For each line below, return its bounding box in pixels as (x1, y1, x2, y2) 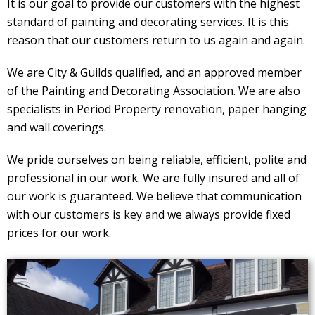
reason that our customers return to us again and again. (7, 32, 305, 48)
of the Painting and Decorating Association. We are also (7, 83, 300, 98)
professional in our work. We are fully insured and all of (7, 170, 300, 186)
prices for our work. (7, 225, 111, 240)
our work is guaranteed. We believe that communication (7, 188, 302, 204)
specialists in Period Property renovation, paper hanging (7, 101, 307, 117)
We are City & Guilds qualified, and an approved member (7, 65, 302, 80)
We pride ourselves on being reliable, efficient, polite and (7, 152, 307, 167)
